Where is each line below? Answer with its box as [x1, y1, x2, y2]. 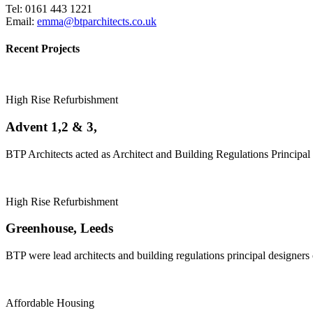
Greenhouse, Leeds [6, 221, 113, 236]
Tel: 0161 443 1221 [6, 2, 92, 15]
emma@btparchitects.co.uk [37, 15, 156, 27]
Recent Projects [6, 42, 80, 54]
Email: [6, 15, 37, 27]
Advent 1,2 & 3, [6, 119, 97, 134]
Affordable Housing [6, 297, 94, 310]
